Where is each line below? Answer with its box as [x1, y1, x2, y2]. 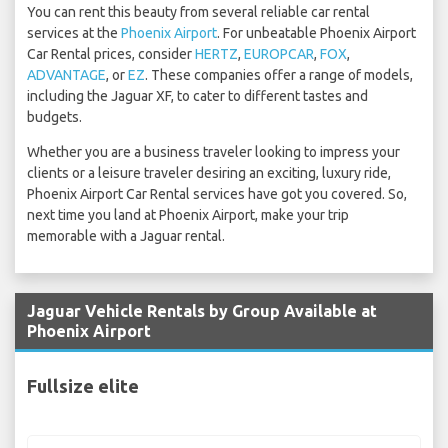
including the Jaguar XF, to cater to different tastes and [27, 88, 368, 105]
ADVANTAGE [27, 67, 106, 84]
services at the [27, 25, 121, 42]
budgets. [27, 109, 82, 126]
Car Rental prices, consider [27, 46, 195, 63]
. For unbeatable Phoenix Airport [217, 25, 416, 42]
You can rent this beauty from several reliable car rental [27, 4, 370, 21]
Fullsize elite [27, 375, 139, 396]
